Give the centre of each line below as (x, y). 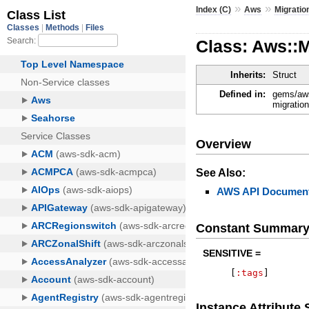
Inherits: (248, 75)
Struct (285, 75)
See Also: (221, 172)
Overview (224, 144)
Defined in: (243, 94)
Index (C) (214, 9)
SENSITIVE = (232, 253)
